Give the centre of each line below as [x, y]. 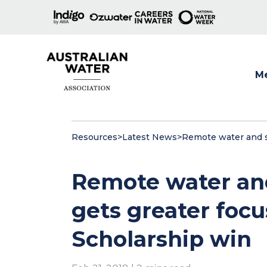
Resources [94, 137]
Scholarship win [162, 239]
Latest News [150, 137]
